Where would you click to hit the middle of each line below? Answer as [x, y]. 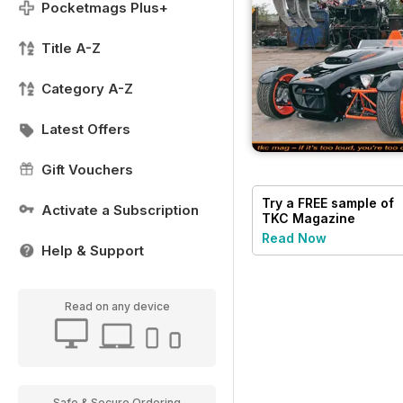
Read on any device [117, 306]
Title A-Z [71, 48]
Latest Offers [86, 129]
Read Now [294, 237]
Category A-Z [87, 89]
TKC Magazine [309, 218]
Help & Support [93, 251]
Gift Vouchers [87, 170]
